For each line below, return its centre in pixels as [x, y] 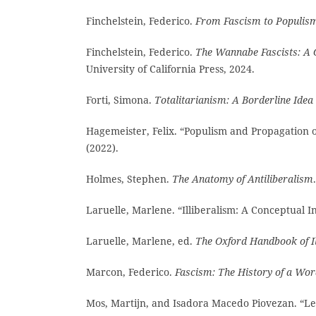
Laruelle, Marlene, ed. [141, 241]
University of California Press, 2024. [170, 68]
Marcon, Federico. [130, 272]
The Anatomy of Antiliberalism [243, 179]
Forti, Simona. [120, 99]
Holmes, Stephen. [129, 179]
